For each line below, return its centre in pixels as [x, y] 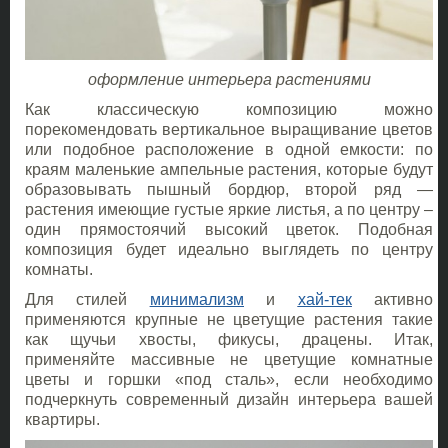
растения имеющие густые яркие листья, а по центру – [229, 209]
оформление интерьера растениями [229, 79]
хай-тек [324, 299]
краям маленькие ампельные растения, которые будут [229, 169]
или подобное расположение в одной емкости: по [229, 149]
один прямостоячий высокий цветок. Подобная [229, 229]
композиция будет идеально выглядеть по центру [229, 249]
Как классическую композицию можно [229, 109]
